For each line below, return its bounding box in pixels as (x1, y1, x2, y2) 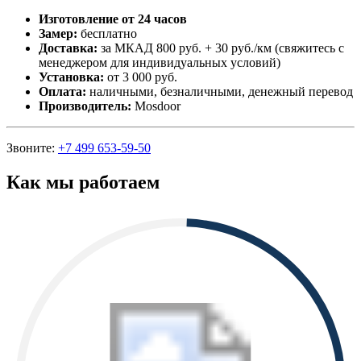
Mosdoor (135, 98, 180, 113)
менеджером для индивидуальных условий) (39, 55, 280, 69)
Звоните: (6, 140, 58, 155)
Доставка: (39, 40, 98, 55)
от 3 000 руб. (104, 69, 177, 84)
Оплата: (39, 84, 86, 98)
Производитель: (39, 98, 135, 113)
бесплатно (77, 26, 137, 40)
